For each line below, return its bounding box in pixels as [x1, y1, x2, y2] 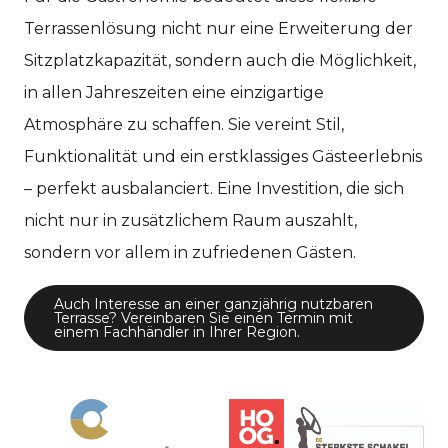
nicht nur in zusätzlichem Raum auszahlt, [24, 210, 357, 230]
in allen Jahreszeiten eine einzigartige [24, 82, 324, 102]
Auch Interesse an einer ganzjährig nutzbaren [54, 294, 373, 313]
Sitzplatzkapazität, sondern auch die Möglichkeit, [24, 50, 416, 70]
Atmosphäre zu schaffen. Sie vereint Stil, [24, 114, 344, 134]
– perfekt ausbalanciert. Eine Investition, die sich [24, 178, 404, 198]
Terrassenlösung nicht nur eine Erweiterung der [24, 18, 413, 38]
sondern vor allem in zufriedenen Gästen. [24, 242, 356, 262]
